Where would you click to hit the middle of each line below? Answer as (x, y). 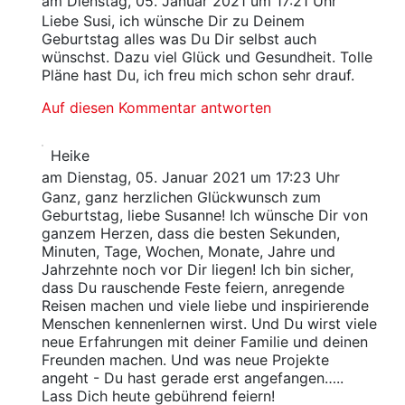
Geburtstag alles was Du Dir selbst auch (179, 39)
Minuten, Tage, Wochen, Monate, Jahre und (188, 252)
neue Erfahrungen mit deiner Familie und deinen (204, 342)
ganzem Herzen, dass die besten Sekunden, (190, 234)
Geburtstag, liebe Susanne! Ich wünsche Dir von (204, 216)
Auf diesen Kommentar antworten (156, 108)
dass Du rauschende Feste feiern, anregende (193, 288)
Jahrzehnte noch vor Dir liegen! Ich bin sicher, (197, 270)
